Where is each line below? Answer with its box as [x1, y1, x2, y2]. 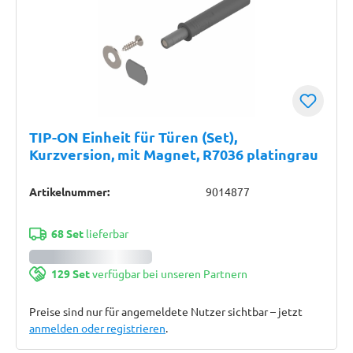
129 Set [50, 266, 90, 281]
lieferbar [83, 226, 128, 240]
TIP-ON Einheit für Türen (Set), [29, 128, 237, 146]
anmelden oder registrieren [29, 321, 165, 335]
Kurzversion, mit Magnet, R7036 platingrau [29, 145, 318, 163]
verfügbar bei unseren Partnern [89, 266, 247, 281]
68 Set [50, 226, 84, 240]
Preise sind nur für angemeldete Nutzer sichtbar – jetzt [29, 304, 303, 318]
